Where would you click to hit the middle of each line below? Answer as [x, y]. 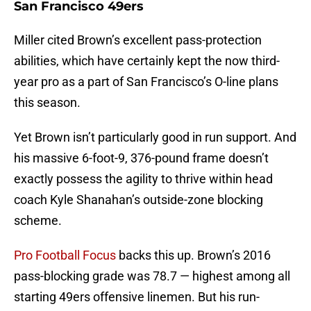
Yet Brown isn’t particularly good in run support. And [155, 137]
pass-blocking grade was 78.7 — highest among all [152, 276]
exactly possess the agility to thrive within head [143, 179]
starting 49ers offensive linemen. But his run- [137, 297]
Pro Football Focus [65, 255]
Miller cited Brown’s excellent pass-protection [138, 40]
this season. [47, 103]
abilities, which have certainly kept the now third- [147, 61]
